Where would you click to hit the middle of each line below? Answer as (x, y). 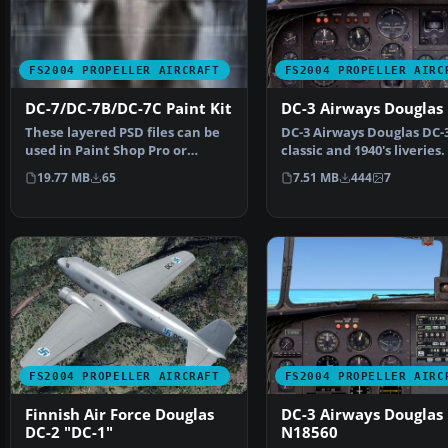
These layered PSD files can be (122, 133)
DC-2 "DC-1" (88, 432)
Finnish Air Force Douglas (119, 414)
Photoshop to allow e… (98, 169)
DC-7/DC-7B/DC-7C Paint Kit (128, 109)
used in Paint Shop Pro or (106, 151)
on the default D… (339, 169)
